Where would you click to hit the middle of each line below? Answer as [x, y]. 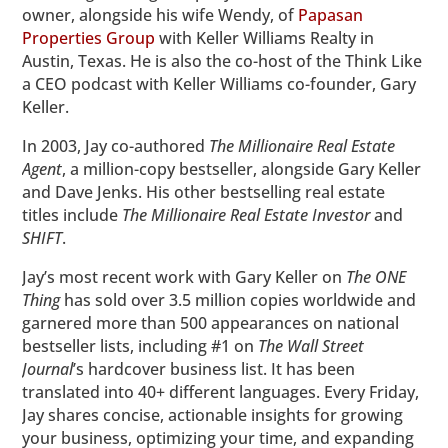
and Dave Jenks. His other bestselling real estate [204, 191]
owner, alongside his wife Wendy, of [160, 14]
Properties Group [89, 37]
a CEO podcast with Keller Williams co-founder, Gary [219, 83]
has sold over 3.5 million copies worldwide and [238, 299]
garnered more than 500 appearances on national [211, 322]
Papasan [331, 14]
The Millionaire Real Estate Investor [246, 214]
